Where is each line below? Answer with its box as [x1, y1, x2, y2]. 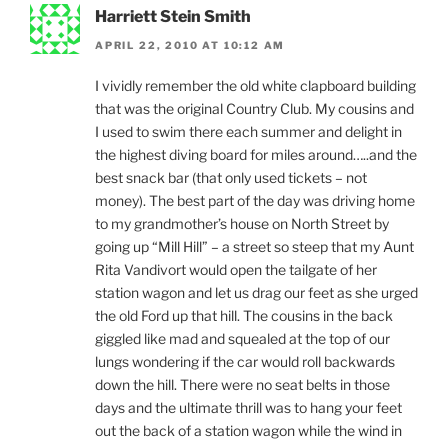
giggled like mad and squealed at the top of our [95, 329, 390, 347]
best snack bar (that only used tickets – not [95, 168, 367, 186]
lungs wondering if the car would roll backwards [95, 352, 395, 370]
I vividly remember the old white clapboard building [95, 76, 416, 94]
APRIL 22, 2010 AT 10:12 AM [95, 38, 286, 51]
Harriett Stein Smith [95, 7, 251, 27]
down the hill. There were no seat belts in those [95, 375, 390, 393]
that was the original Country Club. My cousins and [95, 99, 414, 117]
